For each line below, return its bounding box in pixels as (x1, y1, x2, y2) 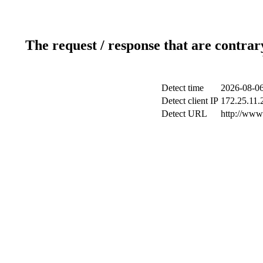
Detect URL (161, 108, 207, 119)
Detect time (161, 82, 204, 93)
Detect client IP (161, 95, 218, 106)
